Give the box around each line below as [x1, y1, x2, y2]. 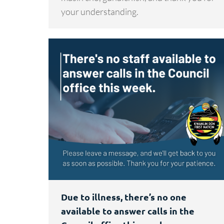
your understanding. [61, 5, 138, 17]
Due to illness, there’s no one [61, 190, 186, 202]
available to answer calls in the [61, 204, 194, 216]
